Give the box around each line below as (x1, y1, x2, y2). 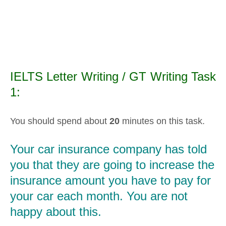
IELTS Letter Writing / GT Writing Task (10, 69, 216, 83)
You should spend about (10, 116, 109, 126)
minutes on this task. (120, 116, 205, 126)
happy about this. (10, 205, 101, 219)
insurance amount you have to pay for (10, 174, 211, 188)
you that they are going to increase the (10, 158, 214, 172)
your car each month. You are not (10, 189, 188, 203)
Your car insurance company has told (10, 142, 207, 156)
